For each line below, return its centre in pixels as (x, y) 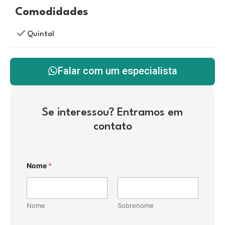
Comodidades (51, 12)
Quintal (41, 34)
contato (113, 127)
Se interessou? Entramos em (113, 113)
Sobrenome (136, 205)
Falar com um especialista (118, 71)
